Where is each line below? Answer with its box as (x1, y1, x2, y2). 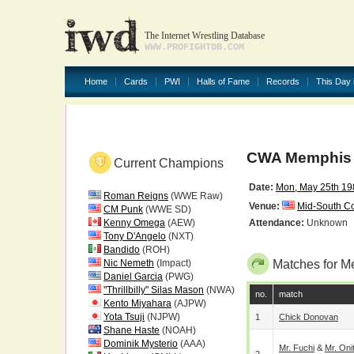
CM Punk (104, 204, 143, 215)
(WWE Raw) (168, 190, 223, 201)
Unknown (304, 217, 348, 228)
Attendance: (249, 217, 304, 228)
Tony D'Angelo (104, 231, 166, 242)
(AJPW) (171, 298, 206, 309)
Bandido (104, 244, 140, 255)
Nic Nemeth (104, 258, 154, 269)
